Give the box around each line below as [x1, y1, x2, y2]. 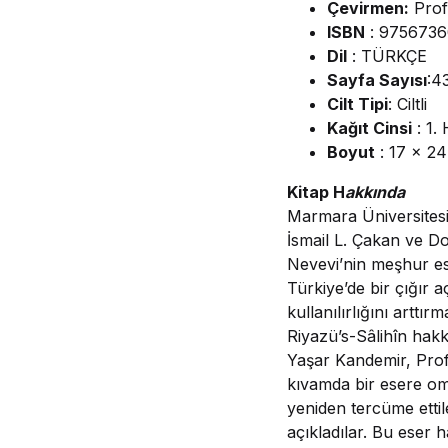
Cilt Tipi [327, 94, 388, 114]
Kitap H [287, 182, 345, 202]
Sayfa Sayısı [327, 70, 427, 90]
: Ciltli [388, 94, 427, 114]
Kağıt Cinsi [327, 118, 412, 138]
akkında [345, 182, 405, 202]
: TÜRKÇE [347, 46, 427, 66]
